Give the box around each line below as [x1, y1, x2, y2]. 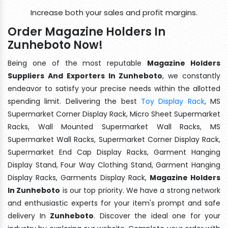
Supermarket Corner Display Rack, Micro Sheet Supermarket [8, 108, 220, 119]
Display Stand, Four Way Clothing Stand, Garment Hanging [8, 159, 220, 170]
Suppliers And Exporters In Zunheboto [8, 70, 163, 81]
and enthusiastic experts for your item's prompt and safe [8, 197, 220, 208]
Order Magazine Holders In [8, 23, 165, 40]
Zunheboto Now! [8, 37, 103, 53]
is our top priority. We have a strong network [60, 185, 221, 195]
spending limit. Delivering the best [8, 96, 141, 106]
